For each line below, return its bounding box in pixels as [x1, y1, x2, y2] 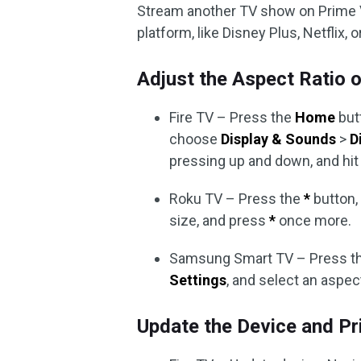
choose [169, 131, 222, 147]
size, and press [169, 212, 270, 229]
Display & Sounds [221, 131, 337, 147]
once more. [276, 212, 352, 229]
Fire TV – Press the [169, 109, 296, 126]
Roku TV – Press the [169, 190, 305, 207]
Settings [169, 272, 227, 288]
